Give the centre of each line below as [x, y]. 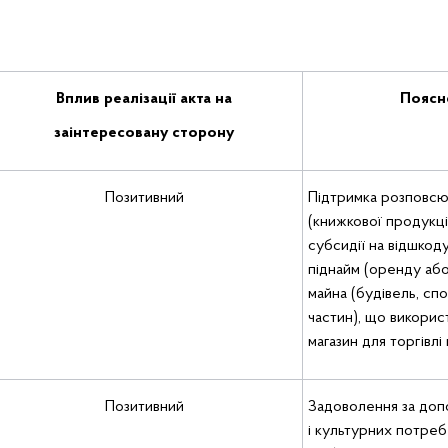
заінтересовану [111, 133]
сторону [203, 133]
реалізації [140, 99]
